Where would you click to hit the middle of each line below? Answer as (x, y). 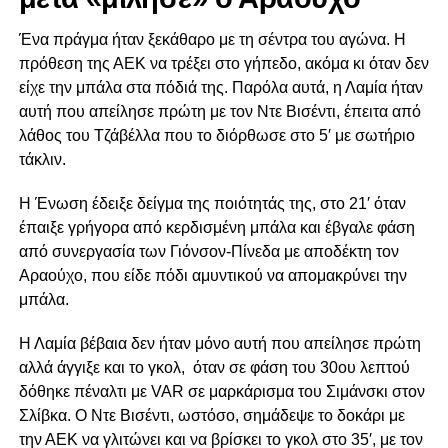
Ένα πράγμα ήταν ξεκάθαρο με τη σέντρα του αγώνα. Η (212, 40)
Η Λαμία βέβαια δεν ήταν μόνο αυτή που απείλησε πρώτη (219, 344)
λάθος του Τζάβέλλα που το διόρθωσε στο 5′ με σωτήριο (216, 136)
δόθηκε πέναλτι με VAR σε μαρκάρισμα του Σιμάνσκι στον (221, 392)
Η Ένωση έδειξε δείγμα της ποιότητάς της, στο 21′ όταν (212, 204)
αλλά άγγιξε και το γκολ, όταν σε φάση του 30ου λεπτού (214, 368)
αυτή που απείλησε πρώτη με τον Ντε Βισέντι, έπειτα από (219, 112)
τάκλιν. (42, 160)
